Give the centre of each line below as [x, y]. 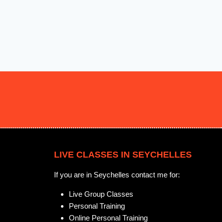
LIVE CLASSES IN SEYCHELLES [123, 154]
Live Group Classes [101, 194]
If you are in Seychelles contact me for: [117, 174]
